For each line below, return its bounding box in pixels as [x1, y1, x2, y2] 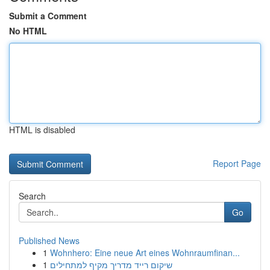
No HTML [9, 25, 47, 37]
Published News [19, 234, 80, 246]
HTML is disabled [9, 124, 75, 136]
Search [19, 190, 46, 202]
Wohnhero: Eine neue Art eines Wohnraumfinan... [50, 246, 240, 259]
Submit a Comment [9, 10, 87, 22]
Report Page [213, 157, 261, 169]
